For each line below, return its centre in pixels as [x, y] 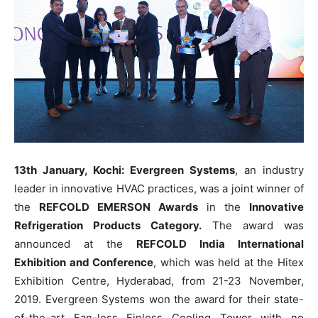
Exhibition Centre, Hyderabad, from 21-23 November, [159, 280]
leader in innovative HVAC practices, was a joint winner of [159, 188]
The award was [253, 225]
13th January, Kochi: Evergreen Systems [125, 170]
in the [224, 207]
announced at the [75, 243]
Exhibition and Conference [84, 262]
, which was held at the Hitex [229, 262]
